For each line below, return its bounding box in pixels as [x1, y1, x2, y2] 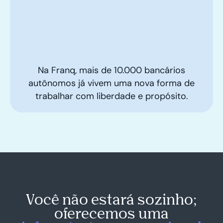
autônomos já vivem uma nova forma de [28, 77, 195, 89]
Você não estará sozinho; [26, 190, 197, 208]
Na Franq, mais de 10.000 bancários [38, 64, 185, 76]
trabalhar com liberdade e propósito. [35, 90, 188, 102]
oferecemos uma [54, 204, 169, 222]
